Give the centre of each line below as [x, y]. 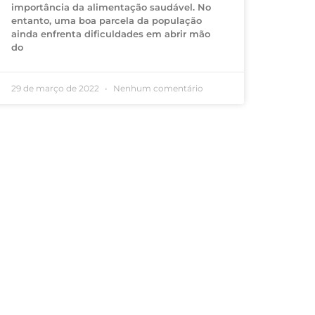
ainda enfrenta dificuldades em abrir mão [111, 34]
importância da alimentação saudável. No [111, 7]
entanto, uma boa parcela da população [107, 21]
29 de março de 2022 [57, 89]
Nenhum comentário [157, 89]
